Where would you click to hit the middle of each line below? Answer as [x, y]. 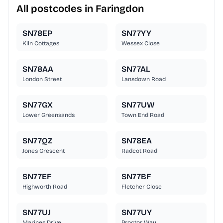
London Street [42, 79]
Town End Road [143, 115]
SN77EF [37, 177]
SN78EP [37, 33]
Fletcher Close [142, 187]
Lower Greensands [49, 115]
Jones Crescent [44, 151]
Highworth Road [45, 187]
